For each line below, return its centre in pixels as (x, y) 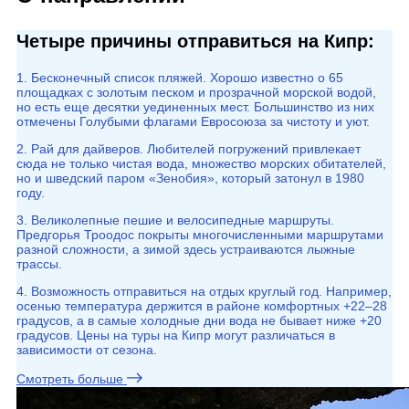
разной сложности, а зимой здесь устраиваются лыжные (186, 249)
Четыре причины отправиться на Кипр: (195, 41)
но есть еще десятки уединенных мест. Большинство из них (195, 107)
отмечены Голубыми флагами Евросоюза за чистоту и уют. (193, 121)
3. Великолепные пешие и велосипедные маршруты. (175, 220)
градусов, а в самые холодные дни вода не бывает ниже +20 (199, 320)
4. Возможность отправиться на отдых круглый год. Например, (204, 291)
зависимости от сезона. (87, 350)
